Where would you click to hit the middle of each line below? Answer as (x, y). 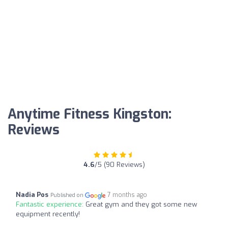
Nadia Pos (32, 195)
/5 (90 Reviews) (120, 165)
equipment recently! (48, 214)
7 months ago (127, 195)
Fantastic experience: (51, 205)
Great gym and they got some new (141, 205)
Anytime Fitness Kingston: (90, 115)
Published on (68, 195)
